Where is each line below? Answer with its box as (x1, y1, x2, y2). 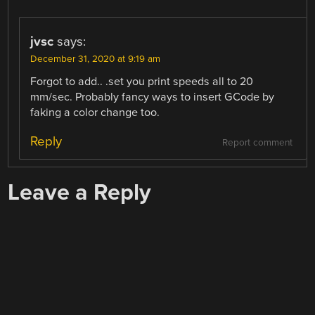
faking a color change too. (30, 105, 160, 120)
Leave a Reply (8, 178, 152, 206)
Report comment (221, 136, 292, 148)
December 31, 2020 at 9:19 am (30, 53, 161, 65)
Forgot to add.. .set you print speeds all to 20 (30, 74, 254, 89)
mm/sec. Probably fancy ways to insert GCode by (30, 89, 275, 104)
